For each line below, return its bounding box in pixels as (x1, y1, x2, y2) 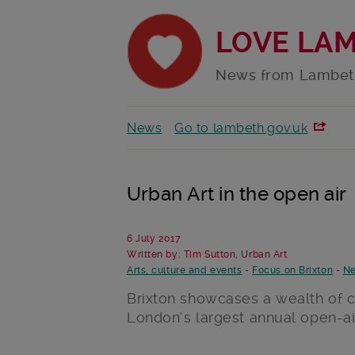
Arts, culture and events (127, 265, 242, 277)
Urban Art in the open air (127, 183, 346, 206)
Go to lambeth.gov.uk (174, 120, 308, 136)
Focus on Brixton (252, 265, 334, 277)
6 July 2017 (127, 233, 181, 245)
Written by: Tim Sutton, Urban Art (127, 249, 288, 261)
